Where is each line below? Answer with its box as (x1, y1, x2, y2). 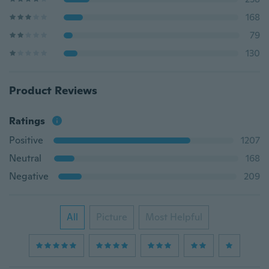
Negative (9, 170, 49, 183)
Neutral (9, 152, 41, 165)
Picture (96, 211, 127, 223)
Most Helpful (145, 211, 202, 223)
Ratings (9, 115, 45, 127)
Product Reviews (9, 83, 97, 97)
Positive (9, 134, 43, 147)
